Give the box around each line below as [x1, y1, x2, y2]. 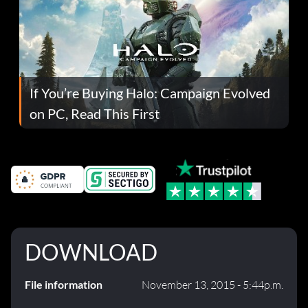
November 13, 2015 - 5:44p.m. [142, 278, 283, 292]
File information [25, 278, 102, 291]
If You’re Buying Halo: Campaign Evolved [30, 84, 270, 101]
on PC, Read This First [30, 104, 159, 122]
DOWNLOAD [25, 239, 157, 266]
